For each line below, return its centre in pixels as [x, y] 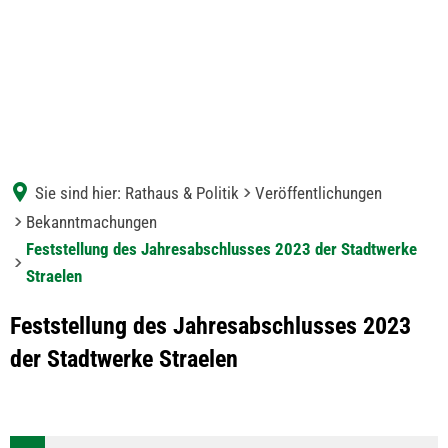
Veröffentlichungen [318, 192]
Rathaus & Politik [182, 192]
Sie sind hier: [78, 192]
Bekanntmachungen [91, 222]
